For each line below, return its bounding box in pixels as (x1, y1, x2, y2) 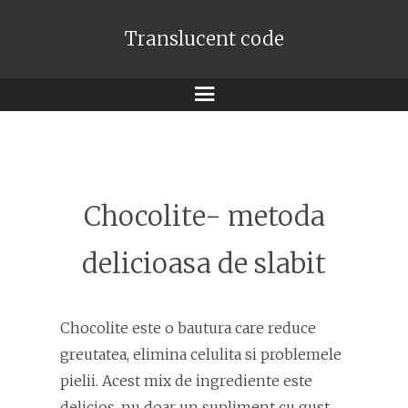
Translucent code (124, 27, 284, 51)
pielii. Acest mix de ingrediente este (60, 372, 312, 390)
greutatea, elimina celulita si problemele (60, 345, 342, 363)
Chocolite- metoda (83, 199, 325, 233)
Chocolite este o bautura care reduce (60, 319, 316, 337)
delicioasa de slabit (82, 247, 326, 280)
